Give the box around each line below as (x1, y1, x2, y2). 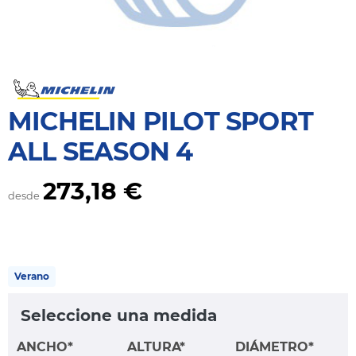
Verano (14, 270, 49, 283)
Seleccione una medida (21, 306, 217, 326)
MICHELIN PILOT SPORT (8, 106, 314, 137)
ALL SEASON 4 (8, 136, 193, 168)
